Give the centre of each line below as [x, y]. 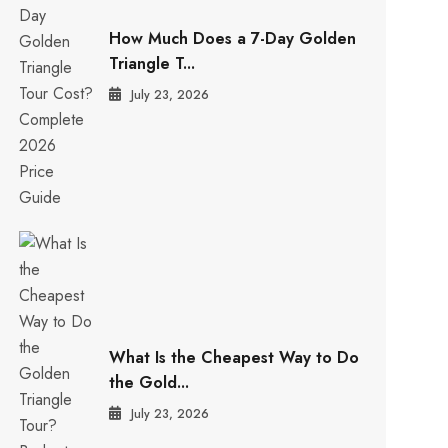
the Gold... [149, 383]
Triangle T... [152, 64]
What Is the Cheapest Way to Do [234, 358]
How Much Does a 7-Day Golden [233, 39]
